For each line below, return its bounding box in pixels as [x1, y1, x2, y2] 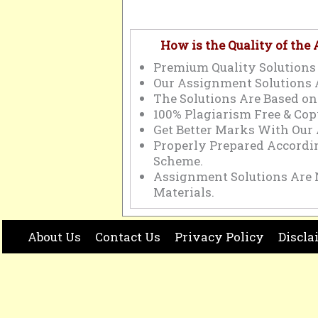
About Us [28, 229, 82, 245]
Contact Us [95, 229, 161, 245]
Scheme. [153, 152, 203, 169]
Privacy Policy [175, 229, 265, 245]
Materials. [153, 183, 214, 200]
